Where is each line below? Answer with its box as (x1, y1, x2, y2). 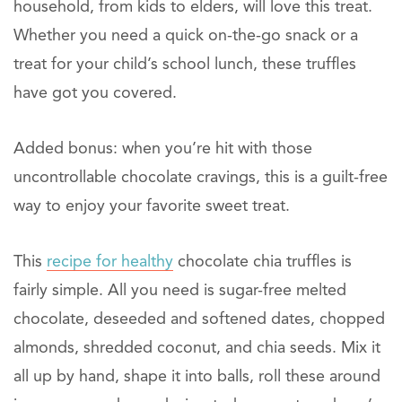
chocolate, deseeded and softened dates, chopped (13, 311, 385, 328)
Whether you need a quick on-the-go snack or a (13, 28, 358, 45)
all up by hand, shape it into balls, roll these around (13, 369, 380, 386)
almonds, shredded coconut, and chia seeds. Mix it (13, 340, 380, 357)
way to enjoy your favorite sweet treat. (13, 198, 290, 215)
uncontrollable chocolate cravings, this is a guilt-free (13, 170, 388, 187)
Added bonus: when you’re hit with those (13, 141, 312, 158)
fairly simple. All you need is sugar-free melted (13, 283, 346, 300)
